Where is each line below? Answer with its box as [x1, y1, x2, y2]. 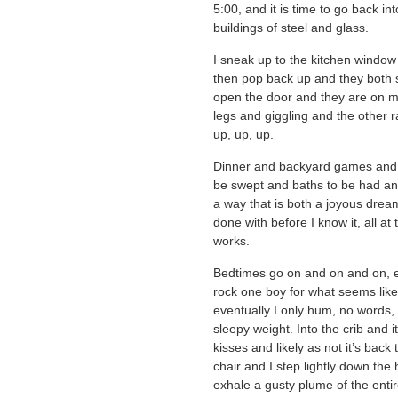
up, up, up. [213, 128, 274, 141]
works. [213, 235, 250, 248]
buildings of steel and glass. [213, 21, 369, 35]
